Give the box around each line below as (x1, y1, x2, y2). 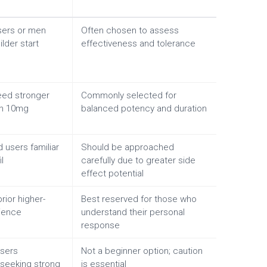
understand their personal (81, 207, 185, 218)
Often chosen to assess (81, 25, 179, 36)
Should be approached (81, 142, 174, 153)
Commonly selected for (81, 90, 176, 101)
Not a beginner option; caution (81, 246, 203, 257)
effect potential (81, 168, 144, 179)
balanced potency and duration (81, 103, 207, 114)
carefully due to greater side (81, 155, 195, 166)
